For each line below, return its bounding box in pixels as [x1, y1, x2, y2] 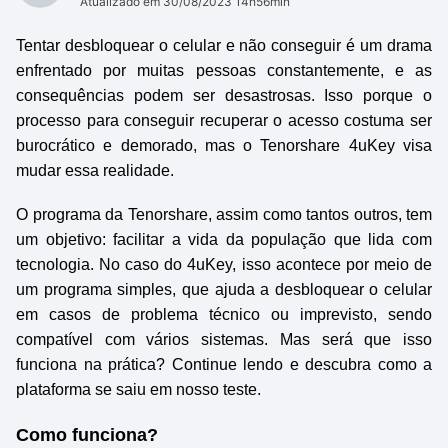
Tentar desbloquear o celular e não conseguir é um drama [16, 37, 432, 54]
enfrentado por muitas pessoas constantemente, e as [16, 62, 432, 79]
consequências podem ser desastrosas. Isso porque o [16, 87, 432, 104]
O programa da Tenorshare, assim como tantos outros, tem [16, 206, 432, 223]
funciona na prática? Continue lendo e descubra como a [16, 356, 432, 373]
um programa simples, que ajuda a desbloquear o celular [16, 281, 432, 298]
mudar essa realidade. [16, 162, 174, 179]
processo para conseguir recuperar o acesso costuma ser [16, 112, 432, 129]
